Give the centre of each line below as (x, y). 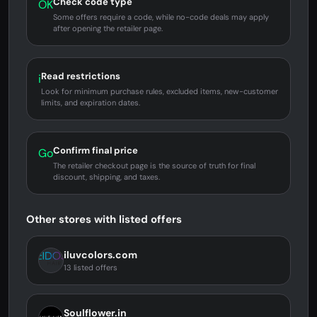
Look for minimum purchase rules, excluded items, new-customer (160, 91)
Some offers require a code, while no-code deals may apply (161, 17)
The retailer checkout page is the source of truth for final (154, 166)
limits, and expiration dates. (91, 103)
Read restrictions (81, 76)
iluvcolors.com (100, 255)
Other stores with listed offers (104, 219)
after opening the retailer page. (108, 28)
